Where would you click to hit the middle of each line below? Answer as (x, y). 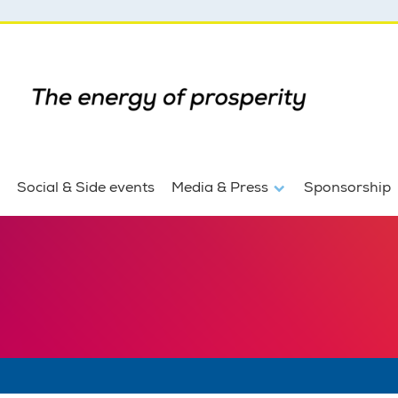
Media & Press (222, 187)
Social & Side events (86, 187)
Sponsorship (347, 187)
